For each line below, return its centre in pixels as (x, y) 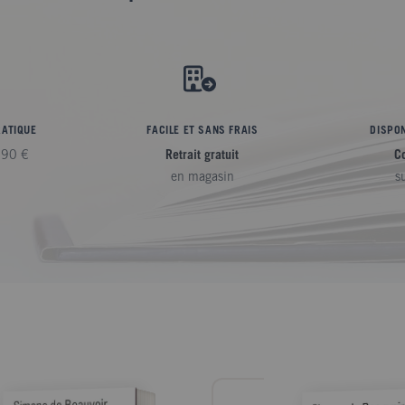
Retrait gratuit (202, 156)
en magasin (202, 178)
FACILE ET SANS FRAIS (202, 131)
